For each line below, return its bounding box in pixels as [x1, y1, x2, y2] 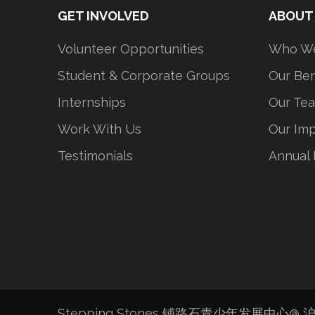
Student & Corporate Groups [58, 67, 230, 83]
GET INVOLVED [58, 8, 149, 24]
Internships [58, 94, 126, 110]
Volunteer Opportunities [58, 41, 204, 56]
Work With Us [58, 121, 141, 136]
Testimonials [58, 148, 133, 163]
